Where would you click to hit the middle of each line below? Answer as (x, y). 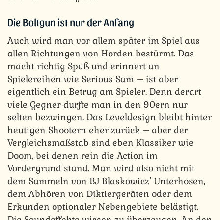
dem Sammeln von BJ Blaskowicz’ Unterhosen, (106, 181)
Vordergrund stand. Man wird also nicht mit (101, 168)
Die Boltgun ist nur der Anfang (71, 21)
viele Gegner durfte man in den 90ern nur (97, 104)
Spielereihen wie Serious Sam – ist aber (93, 79)
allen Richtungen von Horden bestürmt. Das (101, 53)
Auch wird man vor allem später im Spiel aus (104, 40)
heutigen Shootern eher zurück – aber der (98, 130)
